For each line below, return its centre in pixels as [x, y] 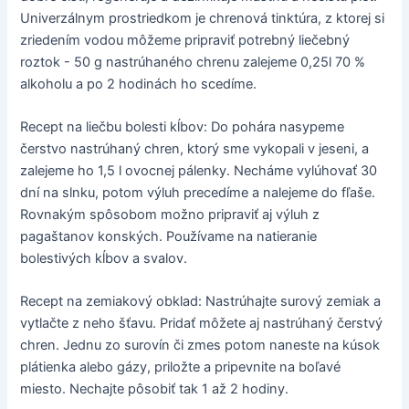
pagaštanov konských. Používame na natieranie [169, 237]
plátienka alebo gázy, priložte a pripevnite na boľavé [181, 367]
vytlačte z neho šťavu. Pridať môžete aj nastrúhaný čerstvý [202, 324]
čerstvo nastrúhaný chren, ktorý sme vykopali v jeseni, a [195, 149]
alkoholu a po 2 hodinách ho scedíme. [139, 84]
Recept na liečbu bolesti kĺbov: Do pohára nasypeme [183, 127]
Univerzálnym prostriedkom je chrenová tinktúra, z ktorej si [203, 18]
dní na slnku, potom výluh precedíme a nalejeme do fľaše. [198, 193]
